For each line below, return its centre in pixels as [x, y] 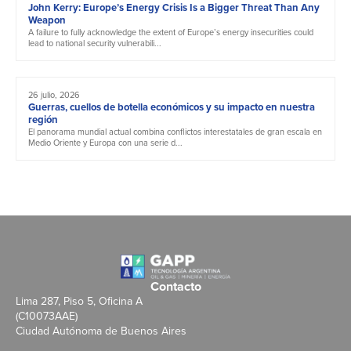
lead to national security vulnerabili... [95, 43]
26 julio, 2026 [54, 94]
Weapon [47, 20]
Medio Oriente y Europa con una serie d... [105, 142]
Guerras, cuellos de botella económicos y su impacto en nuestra [172, 107]
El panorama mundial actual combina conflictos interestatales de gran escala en [175, 131]
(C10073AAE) [47, 316]
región [43, 119]
